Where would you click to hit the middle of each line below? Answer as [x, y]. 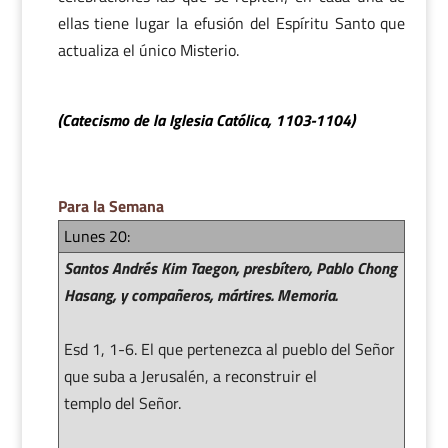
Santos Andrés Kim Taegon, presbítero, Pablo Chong [230, 267]
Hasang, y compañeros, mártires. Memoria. [200, 294]
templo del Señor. [122, 402]
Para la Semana [110, 205]
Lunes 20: [96, 235]
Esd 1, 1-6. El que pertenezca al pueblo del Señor [229, 348]
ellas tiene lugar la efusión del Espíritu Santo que [231, 22]
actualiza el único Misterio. [148, 49]
